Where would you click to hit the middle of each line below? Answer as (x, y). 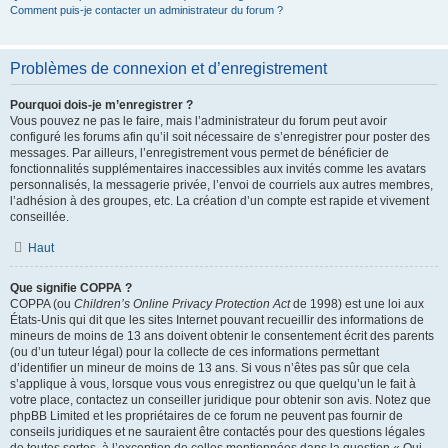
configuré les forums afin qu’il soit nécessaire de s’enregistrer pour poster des (220, 137)
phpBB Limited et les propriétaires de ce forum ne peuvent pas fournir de (206, 416)
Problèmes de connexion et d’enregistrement (168, 68)
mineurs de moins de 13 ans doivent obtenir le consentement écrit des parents (222, 336)
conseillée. (39, 217)
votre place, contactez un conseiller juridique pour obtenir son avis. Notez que (220, 400)
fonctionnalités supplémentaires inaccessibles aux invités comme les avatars (218, 169)
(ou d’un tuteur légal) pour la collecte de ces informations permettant (194, 352)
